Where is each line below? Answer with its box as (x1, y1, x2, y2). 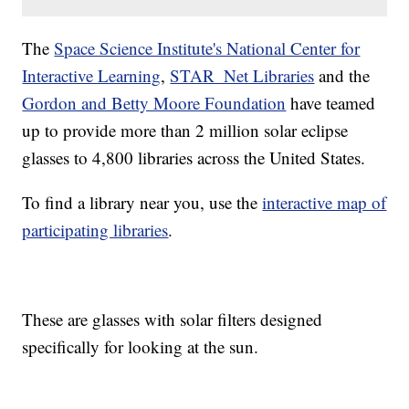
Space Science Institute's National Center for (54, 37, 361, 60)
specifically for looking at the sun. (22, 335, 259, 359)
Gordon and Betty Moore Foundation (22, 91, 287, 115)
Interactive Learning (22, 64, 162, 88)
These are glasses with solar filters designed (22, 308, 323, 331)
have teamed (286, 91, 376, 115)
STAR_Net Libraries (170, 64, 315, 88)
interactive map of (262, 191, 387, 215)
